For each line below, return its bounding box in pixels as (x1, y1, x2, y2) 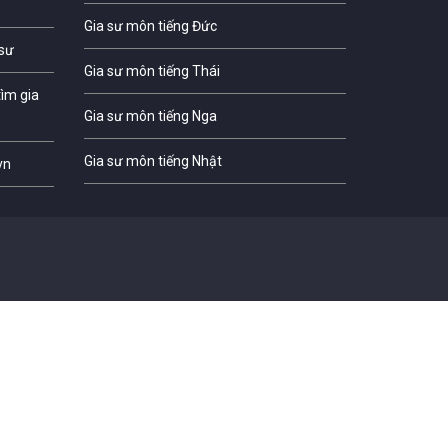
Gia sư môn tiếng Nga (83, 107, 217, 124)
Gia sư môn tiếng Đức (83, 17, 217, 34)
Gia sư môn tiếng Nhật (83, 152, 222, 169)
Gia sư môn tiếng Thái (83, 62, 220, 79)
